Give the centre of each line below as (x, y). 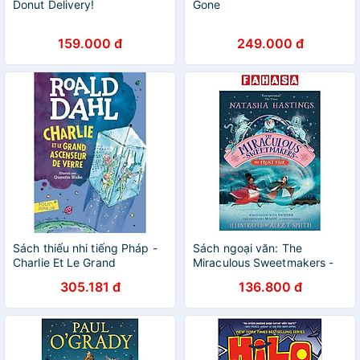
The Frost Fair (230, 277)
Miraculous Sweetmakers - (264, 262)
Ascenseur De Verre (65, 277)
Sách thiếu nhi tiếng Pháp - (85, 248)
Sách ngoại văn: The (247, 248)
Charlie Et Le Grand (64, 262)
